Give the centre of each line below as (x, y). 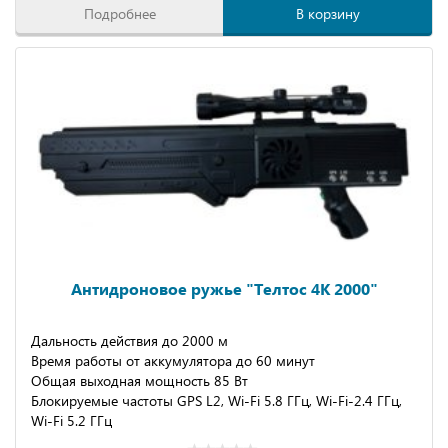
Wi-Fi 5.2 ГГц (71, 420)
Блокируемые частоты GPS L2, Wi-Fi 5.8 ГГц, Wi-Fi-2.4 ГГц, (216, 400)
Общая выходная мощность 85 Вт (139, 380)
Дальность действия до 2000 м (129, 340)
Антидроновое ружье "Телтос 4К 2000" (224, 288)
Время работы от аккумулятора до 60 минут (173, 360)
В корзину (327, 13)
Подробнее (120, 13)
